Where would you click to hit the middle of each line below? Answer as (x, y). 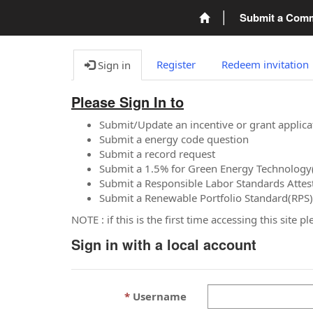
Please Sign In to (128, 102)
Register (176, 64)
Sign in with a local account (164, 244)
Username (159, 296)
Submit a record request (157, 153)
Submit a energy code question (174, 139)
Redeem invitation (265, 64)
